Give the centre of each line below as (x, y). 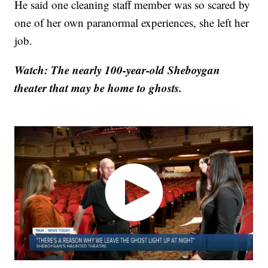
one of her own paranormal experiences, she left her (132, 23)
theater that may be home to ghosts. (98, 88)
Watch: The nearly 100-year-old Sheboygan (118, 70)
